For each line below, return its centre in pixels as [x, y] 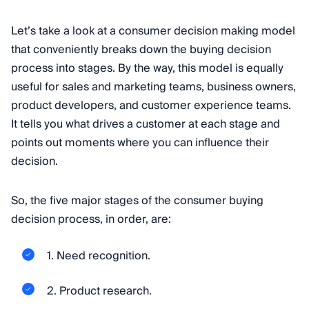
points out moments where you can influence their [140, 143]
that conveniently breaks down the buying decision [141, 50]
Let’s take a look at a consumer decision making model [153, 31]
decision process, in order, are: [91, 219]
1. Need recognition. [99, 256]
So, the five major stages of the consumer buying [137, 201]
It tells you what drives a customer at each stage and [146, 124]
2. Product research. [99, 291]
